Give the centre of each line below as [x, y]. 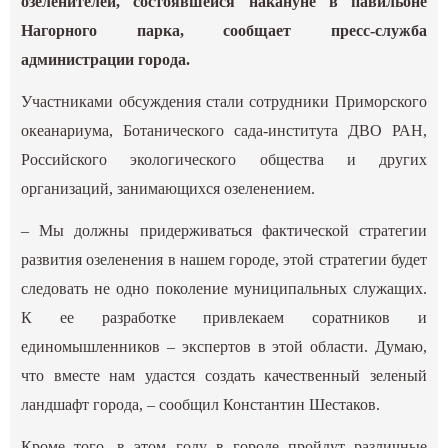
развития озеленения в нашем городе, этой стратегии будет [224, 260]
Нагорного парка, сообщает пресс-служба [224, 31]
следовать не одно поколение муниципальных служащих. [224, 289]
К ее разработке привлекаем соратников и [224, 318]
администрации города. [106, 60]
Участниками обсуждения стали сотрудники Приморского [224, 102]
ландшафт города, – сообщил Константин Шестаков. [201, 405]
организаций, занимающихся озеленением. [168, 189]
